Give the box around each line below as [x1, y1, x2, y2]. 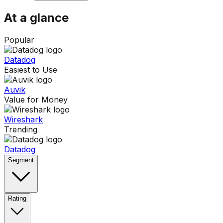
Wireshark [4, 114, 43, 125]
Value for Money [4, 95, 68, 105]
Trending [4, 124, 37, 135]
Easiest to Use [4, 65, 57, 75]
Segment [8, 156, 34, 164]
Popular [4, 35, 34, 45]
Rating [8, 195, 26, 203]
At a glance [4, 10, 69, 25]
